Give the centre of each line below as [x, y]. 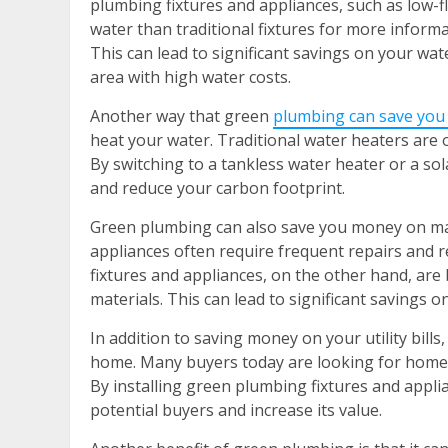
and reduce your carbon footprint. [217, 188]
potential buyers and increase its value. [236, 410]
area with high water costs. [190, 77]
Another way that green [181, 116]
